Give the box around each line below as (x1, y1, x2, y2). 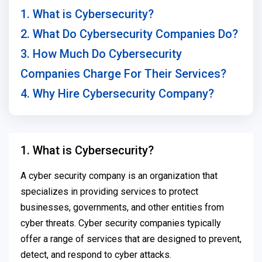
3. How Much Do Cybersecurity (20, 47, 182, 61)
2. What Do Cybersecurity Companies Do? (20, 27, 238, 42)
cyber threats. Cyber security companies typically (20, 218, 221, 229)
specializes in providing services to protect (20, 186, 198, 198)
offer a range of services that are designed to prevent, (20, 233, 242, 245)
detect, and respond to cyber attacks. (20, 249, 171, 261)
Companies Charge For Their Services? (20, 67, 226, 81)
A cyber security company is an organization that (20, 170, 218, 182)
